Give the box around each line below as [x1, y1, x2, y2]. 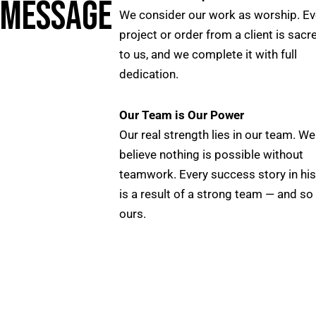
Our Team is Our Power [119, 108, 244, 123]
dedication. [119, 66, 178, 81]
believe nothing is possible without [119, 147, 303, 162]
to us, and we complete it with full [119, 47, 297, 61]
